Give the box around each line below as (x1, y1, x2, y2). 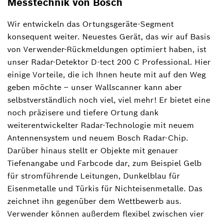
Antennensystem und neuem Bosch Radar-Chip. (7, 132, 188, 143)
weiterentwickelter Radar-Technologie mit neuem (7, 120, 194, 130)
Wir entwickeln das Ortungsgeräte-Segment (7, 18, 174, 29)
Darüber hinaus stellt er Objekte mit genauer (7, 145, 178, 156)
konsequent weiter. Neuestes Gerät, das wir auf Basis (7, 31, 210, 42)
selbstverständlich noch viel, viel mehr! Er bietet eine (7, 94, 210, 105)
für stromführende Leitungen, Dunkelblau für (7, 170, 180, 181)
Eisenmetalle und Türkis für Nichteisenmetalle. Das (7, 183, 202, 194)
